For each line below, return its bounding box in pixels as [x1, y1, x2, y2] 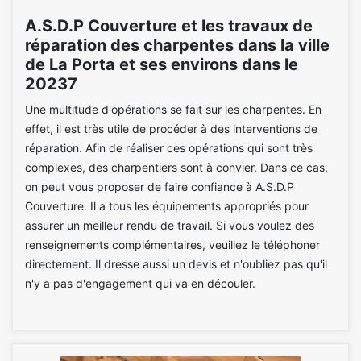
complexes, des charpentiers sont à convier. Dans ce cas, [25, 160, 328, 174]
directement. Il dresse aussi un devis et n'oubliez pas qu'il [25, 257, 327, 271]
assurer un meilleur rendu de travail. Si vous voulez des [25, 218, 314, 232]
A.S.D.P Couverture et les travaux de [25, 16, 313, 35]
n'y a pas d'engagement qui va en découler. [25, 276, 255, 290]
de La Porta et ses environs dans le [25, 55, 298, 74]
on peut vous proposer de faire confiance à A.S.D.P [25, 180, 294, 193]
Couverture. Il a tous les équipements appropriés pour [25, 199, 309, 213]
